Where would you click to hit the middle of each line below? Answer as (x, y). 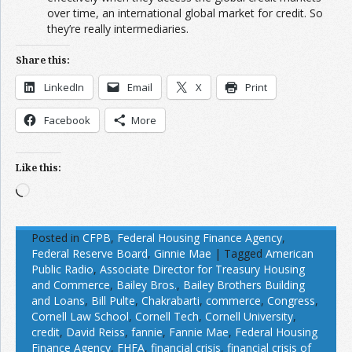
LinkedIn (64, 87)
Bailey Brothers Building (244, 285)
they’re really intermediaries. (118, 29)
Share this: (43, 60)
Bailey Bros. (147, 285)
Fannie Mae (199, 332)
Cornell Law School (80, 316)
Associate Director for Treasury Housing (202, 269)
